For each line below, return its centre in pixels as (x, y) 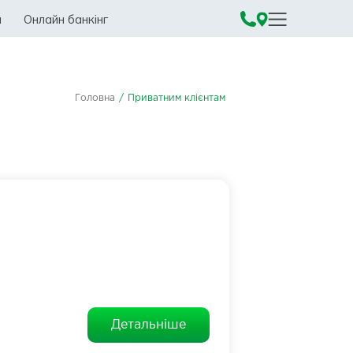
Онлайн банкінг (66, 19)
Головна (95, 98)
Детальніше (148, 325)
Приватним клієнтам (176, 98)
